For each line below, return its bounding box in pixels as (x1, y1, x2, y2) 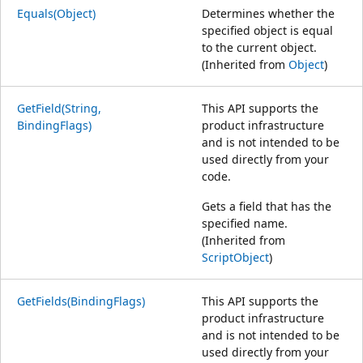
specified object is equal (202, 22, 333, 38)
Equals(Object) (17, 5, 96, 21)
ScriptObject (202, 249, 269, 265)
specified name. (202, 215, 288, 231)
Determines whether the (202, 5, 335, 21)
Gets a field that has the (202, 198, 331, 214)
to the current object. (202, 39, 317, 55)
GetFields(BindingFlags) (17, 293, 145, 309)
